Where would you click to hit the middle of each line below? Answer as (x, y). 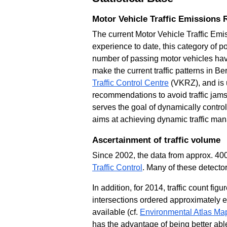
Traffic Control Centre (130, 83)
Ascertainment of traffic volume (156, 140)
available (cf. (116, 212)
